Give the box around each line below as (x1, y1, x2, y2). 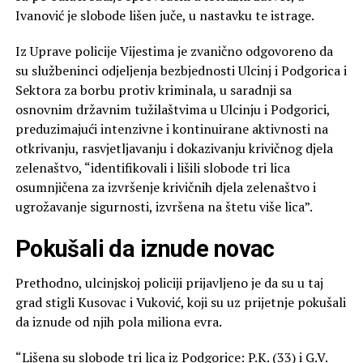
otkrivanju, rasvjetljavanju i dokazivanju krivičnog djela (15, 139, 333, 157)
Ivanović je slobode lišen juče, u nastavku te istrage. (15, 6, 314, 24)
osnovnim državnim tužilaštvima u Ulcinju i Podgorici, (15, 100, 330, 118)
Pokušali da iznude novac (15, 234, 275, 263)
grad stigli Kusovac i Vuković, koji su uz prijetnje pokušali (15, 293, 346, 311)
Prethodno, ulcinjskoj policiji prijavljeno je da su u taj (15, 273, 323, 292)
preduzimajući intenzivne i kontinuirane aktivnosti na (15, 119, 328, 138)
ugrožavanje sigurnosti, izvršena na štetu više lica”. (15, 197, 313, 216)
